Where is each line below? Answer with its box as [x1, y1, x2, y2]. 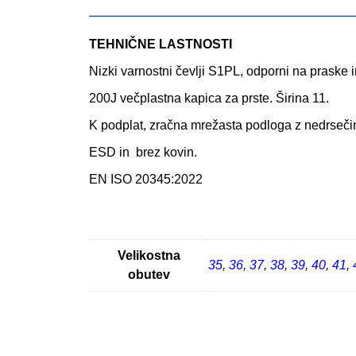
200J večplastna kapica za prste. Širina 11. [89, 91, 329, 105]
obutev [127, 267, 170, 281]
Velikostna [117, 248, 180, 262]
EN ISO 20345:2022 [89, 172, 203, 186]
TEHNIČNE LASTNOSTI [89, 37, 232, 51]
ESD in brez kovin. [89, 145, 197, 159]
